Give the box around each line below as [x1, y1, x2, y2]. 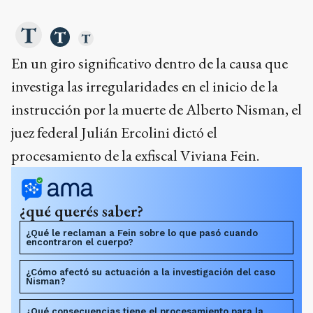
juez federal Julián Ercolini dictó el [11, 122, 217, 143]
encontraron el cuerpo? [26, 237, 133, 247]
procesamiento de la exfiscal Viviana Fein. [11, 145, 259, 166]
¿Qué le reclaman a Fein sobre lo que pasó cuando [26, 228, 258, 238]
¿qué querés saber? [20, 201, 143, 221]
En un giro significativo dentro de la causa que [11, 53, 288, 73]
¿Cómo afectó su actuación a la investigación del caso [26, 267, 275, 277]
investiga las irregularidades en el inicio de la [11, 76, 278, 96]
